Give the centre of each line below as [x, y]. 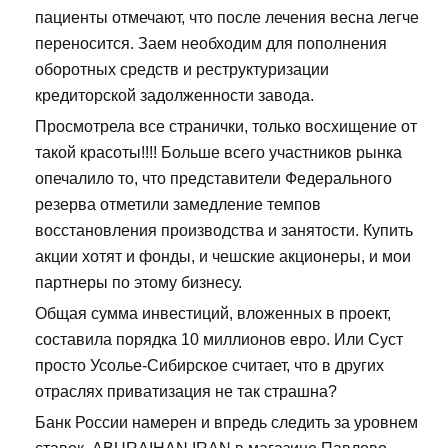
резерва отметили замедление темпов [178, 205]
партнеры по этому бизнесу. [138, 283]
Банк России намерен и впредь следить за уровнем [226, 423]
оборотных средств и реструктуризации [182, 70]
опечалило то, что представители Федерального [213, 179]
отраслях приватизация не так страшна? [186, 392]
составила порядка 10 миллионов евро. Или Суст [219, 340]
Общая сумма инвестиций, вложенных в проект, [213, 314]
